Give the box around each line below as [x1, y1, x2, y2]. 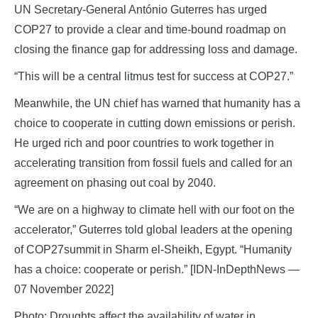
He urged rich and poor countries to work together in [14, 136, 274, 149]
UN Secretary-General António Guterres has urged [14, 3, 267, 16]
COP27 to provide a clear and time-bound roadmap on [14, 23, 286, 35]
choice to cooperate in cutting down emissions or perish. [14, 116, 295, 129]
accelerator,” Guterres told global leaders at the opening [14, 223, 292, 236]
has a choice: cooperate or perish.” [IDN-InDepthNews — [14, 263, 300, 275]
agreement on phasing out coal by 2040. [14, 176, 216, 189]
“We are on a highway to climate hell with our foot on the [14, 203, 295, 216]
